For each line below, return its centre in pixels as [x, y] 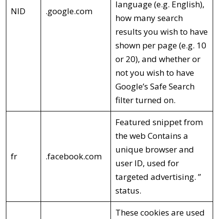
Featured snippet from [159, 122]
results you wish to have [161, 31]
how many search [149, 18]
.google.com [69, 11]
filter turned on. [145, 100]
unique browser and [154, 149]
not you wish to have [154, 72]
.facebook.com [73, 156]
